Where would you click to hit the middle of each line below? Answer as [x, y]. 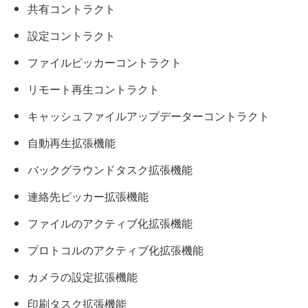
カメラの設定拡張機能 [82, 277]
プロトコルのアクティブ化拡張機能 [115, 250]
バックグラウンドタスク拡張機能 [110, 170]
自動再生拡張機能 [71, 143]
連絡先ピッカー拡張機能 [88, 197]
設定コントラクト [71, 36]
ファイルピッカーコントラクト [104, 63]
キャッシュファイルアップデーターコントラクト [148, 116]
